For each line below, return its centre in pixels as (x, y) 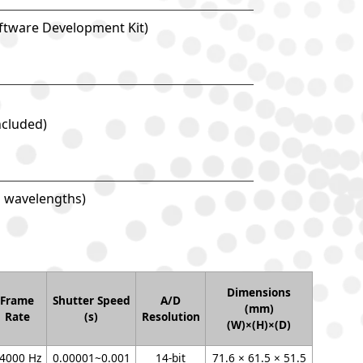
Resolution (171, 316)
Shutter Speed (91, 300)
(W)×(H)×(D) (259, 325)
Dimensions (259, 292)
